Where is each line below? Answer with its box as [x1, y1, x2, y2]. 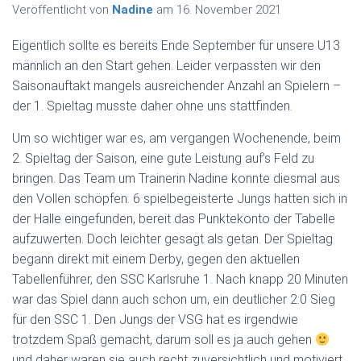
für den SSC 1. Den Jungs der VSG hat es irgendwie [12, 312, 298, 327]
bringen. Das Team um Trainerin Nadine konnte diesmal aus [12, 171, 340, 186]
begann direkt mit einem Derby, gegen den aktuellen [12, 251, 300, 267]
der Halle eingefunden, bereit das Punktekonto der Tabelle [12, 211, 335, 226]
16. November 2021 [176, 2, 281, 17]
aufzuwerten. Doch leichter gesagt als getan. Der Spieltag [12, 231, 333, 247]
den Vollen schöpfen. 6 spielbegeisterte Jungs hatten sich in [12, 191, 347, 206]
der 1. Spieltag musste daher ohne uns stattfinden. [12, 98, 293, 114]
